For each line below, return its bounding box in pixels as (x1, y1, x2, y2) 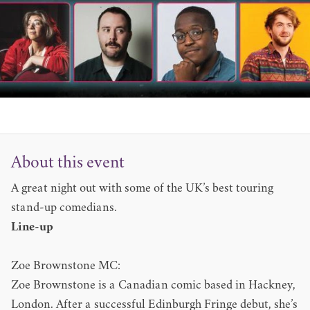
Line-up (11, 221, 53, 234)
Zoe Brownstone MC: (11, 260, 120, 273)
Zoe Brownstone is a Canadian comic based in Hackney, (11, 280, 295, 292)
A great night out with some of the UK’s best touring (11, 183, 273, 195)
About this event (11, 154, 125, 172)
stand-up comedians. (11, 202, 117, 215)
